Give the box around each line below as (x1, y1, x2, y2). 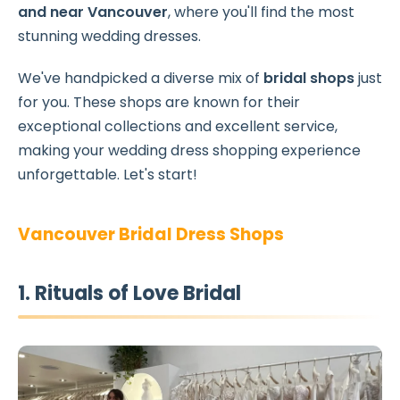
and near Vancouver (18, 2, 168, 22)
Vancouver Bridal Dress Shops (18, 222, 284, 246)
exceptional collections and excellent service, (18, 116, 337, 137)
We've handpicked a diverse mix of (18, 68, 263, 88)
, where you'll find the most (168, 2, 354, 22)
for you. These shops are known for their (18, 92, 300, 112)
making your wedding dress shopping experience (18, 140, 361, 161)
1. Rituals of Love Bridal (18, 279, 241, 307)
